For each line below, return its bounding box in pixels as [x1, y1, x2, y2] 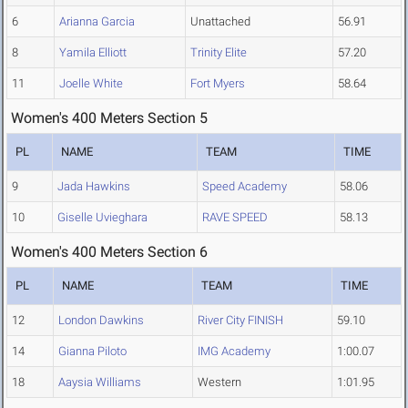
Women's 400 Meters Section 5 [11, 109, 208, 127]
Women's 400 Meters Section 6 [11, 243, 208, 261]
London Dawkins [58, 313, 144, 328]
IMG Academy [198, 344, 270, 359]
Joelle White [59, 76, 123, 91]
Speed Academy [202, 179, 287, 194]
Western [198, 375, 241, 390]
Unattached [190, 15, 250, 29]
